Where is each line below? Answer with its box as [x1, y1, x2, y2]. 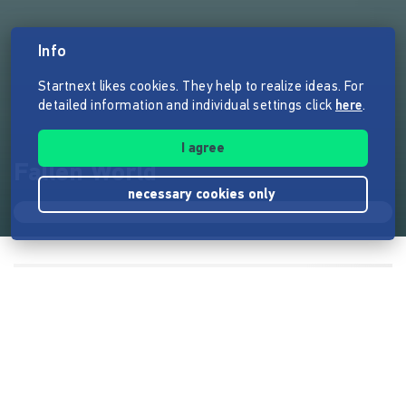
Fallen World [14, 160, 156, 187]
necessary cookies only [127, 188, 279, 202]
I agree [181, 142, 225, 156]
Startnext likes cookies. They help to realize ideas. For [38, 81, 364, 94]
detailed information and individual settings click [38, 100, 335, 113]
